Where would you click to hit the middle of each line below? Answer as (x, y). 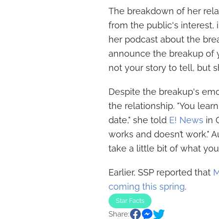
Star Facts (130, 201)
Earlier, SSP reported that (161, 173)
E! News (186, 120)
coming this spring (147, 187)
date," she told (139, 120)
